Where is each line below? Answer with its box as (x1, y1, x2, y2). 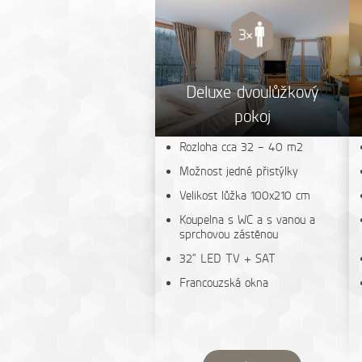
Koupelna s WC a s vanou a (179, 213, 315, 227)
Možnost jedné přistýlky (179, 164, 298, 179)
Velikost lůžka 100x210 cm (179, 188, 310, 203)
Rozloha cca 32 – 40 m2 (179, 140, 303, 154)
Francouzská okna (179, 276, 268, 290)
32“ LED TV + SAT (179, 251, 276, 266)
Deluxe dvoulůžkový (186, 82, 318, 102)
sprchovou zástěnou (179, 227, 278, 242)
